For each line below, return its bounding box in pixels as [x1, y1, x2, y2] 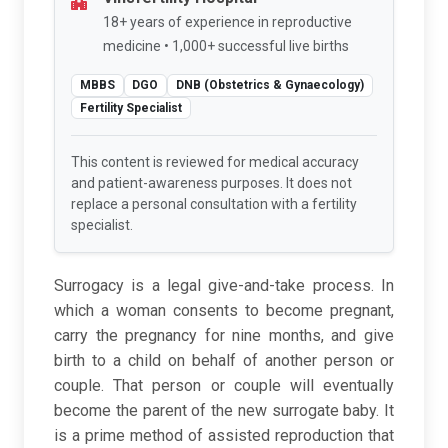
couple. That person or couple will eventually [54, 376, 394, 396]
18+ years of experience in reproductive [103, 14, 352, 31]
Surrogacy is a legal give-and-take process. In [54, 276, 394, 296]
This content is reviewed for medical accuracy [71, 154, 359, 171]
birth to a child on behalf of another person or [54, 351, 394, 371]
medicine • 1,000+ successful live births [103, 38, 349, 55]
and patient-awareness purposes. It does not [71, 175, 352, 192]
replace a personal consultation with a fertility [71, 196, 357, 213]
